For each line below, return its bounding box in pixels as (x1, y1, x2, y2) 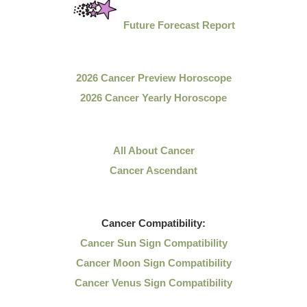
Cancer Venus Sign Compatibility (75, 277, 232, 288)
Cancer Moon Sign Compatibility (75, 257, 232, 269)
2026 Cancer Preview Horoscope (75, 72, 232, 84)
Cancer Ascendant (110, 164, 197, 176)
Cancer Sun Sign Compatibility (79, 237, 228, 249)
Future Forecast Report (123, 19, 235, 31)
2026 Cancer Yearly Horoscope (80, 92, 227, 103)
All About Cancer (112, 145, 195, 156)
